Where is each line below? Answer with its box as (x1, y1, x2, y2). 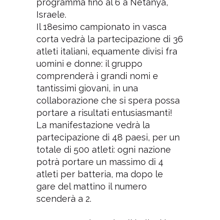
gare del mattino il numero (36, 181, 147, 192)
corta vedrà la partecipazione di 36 (36, 33, 183, 44)
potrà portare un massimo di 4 (36, 156, 164, 167)
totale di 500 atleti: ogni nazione (36, 144, 171, 155)
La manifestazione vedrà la (36, 119, 150, 130)
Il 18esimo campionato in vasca (36, 21, 166, 32)
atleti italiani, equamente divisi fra (36, 46, 177, 56)
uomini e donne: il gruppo (36, 58, 142, 69)
